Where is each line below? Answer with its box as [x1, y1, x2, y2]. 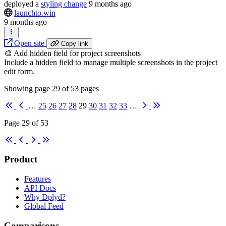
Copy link [61, 39, 88, 47]
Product [4, 154, 37, 165]
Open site [12, 38, 46, 47]
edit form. [4, 67, 35, 76]
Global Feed [24, 202, 64, 211]
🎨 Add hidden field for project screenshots [4, 48, 141, 58]
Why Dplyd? [24, 193, 66, 202]
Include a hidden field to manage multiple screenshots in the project [4, 58, 217, 67]
